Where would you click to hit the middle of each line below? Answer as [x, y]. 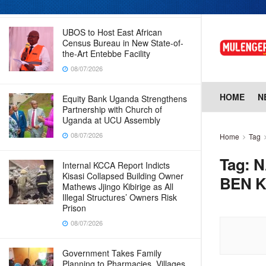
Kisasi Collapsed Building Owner [123, 176]
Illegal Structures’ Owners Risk [120, 197]
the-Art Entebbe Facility [106, 53]
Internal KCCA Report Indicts [116, 165]
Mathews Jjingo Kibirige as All [118, 186]
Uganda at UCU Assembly [111, 120]
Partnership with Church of [112, 109]
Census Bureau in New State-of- [123, 43]
